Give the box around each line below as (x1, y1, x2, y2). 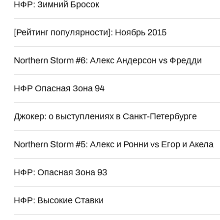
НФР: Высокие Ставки (14, 195, 104, 205)
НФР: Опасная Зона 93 (14, 167, 108, 177)
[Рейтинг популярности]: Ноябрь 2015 (14, 27, 167, 37)
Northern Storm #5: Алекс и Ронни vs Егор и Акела (14, 139, 214, 149)
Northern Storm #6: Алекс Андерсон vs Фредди (14, 55, 202, 65)
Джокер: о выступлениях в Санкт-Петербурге (14, 111, 197, 121)
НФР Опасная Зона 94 (14, 83, 105, 93)
